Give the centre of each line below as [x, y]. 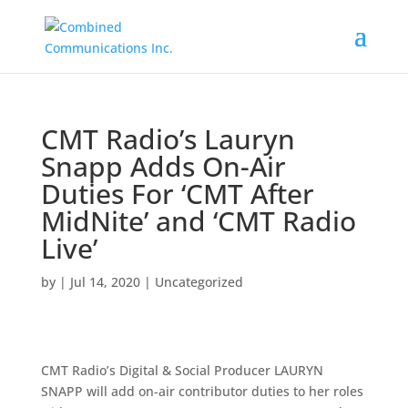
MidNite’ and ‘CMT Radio [198, 221]
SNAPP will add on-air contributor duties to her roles [202, 391]
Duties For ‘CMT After [177, 194]
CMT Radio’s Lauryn [168, 139]
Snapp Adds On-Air [163, 166]
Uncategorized [199, 282]
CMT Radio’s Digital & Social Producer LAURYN [182, 370]
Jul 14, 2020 [105, 282]
